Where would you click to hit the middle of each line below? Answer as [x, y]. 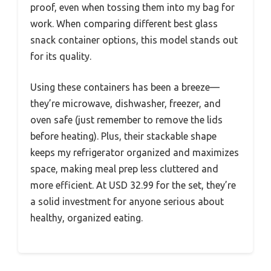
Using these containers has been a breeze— [125, 87]
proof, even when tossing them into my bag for [132, 8]
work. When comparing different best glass [124, 24]
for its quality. [61, 57]
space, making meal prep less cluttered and [124, 169]
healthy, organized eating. [87, 218]
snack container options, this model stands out [134, 40]
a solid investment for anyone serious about [127, 202]
